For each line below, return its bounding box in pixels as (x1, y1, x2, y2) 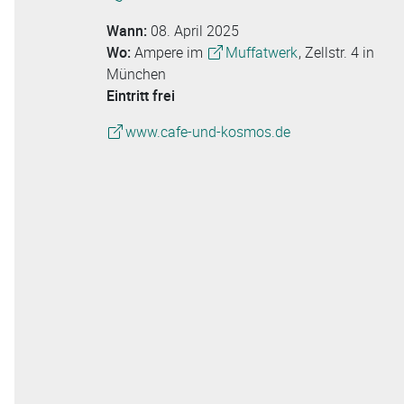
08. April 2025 (151, 21, 239, 41)
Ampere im (134, 42, 207, 63)
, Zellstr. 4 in (298, 42, 375, 63)
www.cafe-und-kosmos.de (124, 122, 290, 142)
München (106, 64, 166, 85)
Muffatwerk (225, 42, 298, 63)
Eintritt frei (106, 86, 175, 106)
